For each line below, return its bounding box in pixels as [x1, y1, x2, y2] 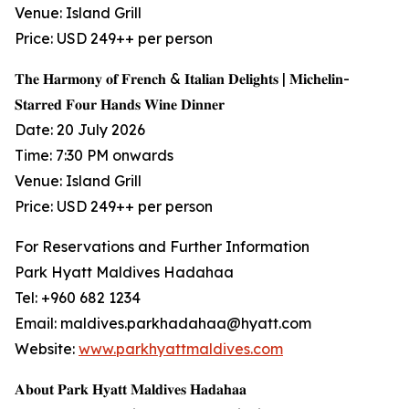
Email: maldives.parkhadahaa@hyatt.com [15, 314, 311, 333]
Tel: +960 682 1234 [15, 288, 141, 308]
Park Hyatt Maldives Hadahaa [15, 263, 234, 282]
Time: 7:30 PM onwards [15, 146, 173, 165]
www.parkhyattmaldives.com [79, 340, 283, 359]
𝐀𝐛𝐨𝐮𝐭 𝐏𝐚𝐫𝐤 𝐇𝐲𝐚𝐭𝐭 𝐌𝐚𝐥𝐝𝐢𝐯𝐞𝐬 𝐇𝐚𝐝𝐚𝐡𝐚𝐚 [15, 380, 246, 399]
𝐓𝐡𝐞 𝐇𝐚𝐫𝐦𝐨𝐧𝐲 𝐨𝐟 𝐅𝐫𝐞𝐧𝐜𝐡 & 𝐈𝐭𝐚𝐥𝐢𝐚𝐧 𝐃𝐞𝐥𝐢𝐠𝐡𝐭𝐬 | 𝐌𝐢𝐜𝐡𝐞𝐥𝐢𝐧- [15, 69, 350, 89]
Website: [15, 340, 79, 359]
